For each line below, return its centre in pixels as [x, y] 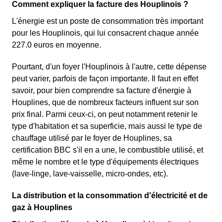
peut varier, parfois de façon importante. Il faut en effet [105, 79]
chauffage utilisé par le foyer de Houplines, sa [92, 138]
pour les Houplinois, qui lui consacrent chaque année [105, 33]
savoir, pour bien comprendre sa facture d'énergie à [102, 91]
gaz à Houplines [42, 208]
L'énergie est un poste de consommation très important [108, 21]
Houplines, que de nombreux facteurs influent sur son [105, 103]
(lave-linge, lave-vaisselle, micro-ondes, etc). [90, 174]
